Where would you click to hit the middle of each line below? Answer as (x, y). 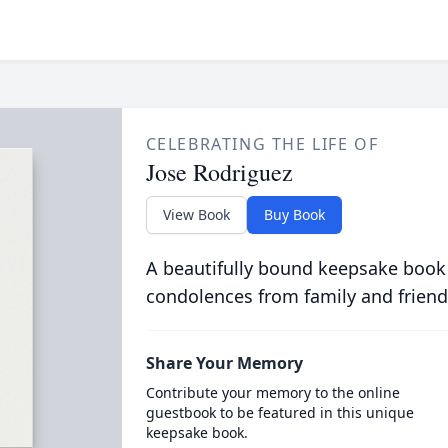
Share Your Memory (224, 363)
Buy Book (294, 214)
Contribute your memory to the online (272, 392)
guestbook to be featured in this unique (279, 412)
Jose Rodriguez (219, 172)
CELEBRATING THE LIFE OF (262, 144)
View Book (196, 214)
